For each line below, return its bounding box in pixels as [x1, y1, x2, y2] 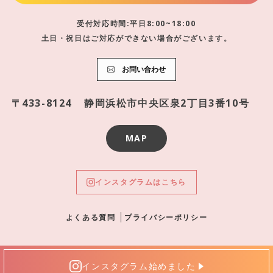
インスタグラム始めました [82, 260, 196, 272]
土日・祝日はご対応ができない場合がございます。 [41, 33, 232, 43]
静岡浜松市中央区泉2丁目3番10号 [84, 96, 250, 110]
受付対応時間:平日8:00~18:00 [77, 18, 196, 29]
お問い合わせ [122, 64, 166, 74]
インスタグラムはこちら [95, 177, 186, 187]
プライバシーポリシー [124, 212, 208, 222]
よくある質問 [65, 212, 116, 222]
